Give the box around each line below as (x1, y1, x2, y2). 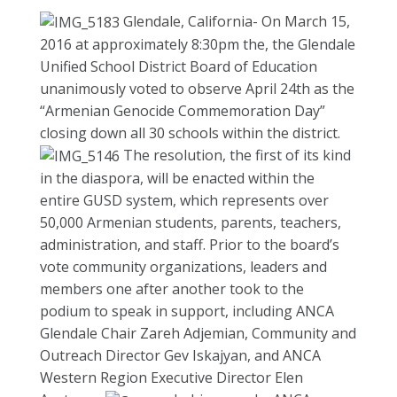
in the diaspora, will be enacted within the (40, 168, 315, 189)
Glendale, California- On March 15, (120, 12, 350, 31)
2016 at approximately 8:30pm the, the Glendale (40, 35, 355, 55)
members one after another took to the (40, 279, 304, 300)
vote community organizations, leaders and (40, 257, 327, 277)
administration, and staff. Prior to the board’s (40, 235, 339, 255)
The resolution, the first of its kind (120, 145, 351, 166)
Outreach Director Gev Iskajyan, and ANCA (40, 346, 321, 366)
